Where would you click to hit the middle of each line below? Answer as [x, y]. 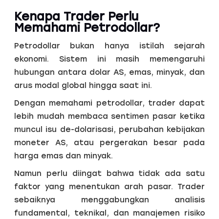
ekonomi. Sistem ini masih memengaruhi [109, 59]
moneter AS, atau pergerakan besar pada [109, 142]
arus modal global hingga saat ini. [83, 85]
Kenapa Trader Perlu [76, 16]
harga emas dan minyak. [63, 155]
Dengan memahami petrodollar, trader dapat [109, 103]
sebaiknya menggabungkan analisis [109, 199]
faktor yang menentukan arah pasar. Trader [109, 186]
